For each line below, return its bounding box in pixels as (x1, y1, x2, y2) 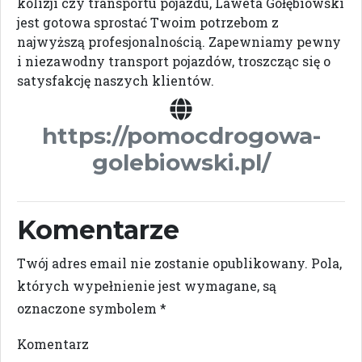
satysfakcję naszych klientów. (17, 72, 214, 89)
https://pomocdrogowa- (41, 122, 321, 149)
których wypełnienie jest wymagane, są (17, 277, 276, 294)
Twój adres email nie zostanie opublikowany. (17, 255, 308, 271)
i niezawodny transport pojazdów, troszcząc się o (17, 53, 330, 69)
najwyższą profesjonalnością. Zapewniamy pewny (17, 33, 341, 50)
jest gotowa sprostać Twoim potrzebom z (17, 14, 279, 31)
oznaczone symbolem (17, 300, 160, 317)
